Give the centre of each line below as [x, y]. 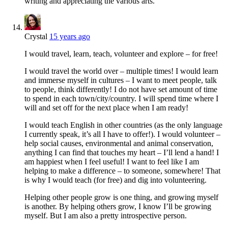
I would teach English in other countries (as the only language [123, 125]
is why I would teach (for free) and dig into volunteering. [116, 180]
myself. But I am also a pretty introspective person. [106, 216]
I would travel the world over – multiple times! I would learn [121, 71]
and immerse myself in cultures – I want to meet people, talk [121, 80]
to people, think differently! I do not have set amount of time [121, 90]
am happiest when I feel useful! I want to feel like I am [112, 162]
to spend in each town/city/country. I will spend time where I [121, 99]
